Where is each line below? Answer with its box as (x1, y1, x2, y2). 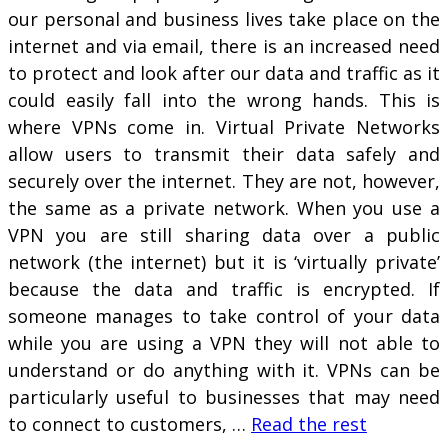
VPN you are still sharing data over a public (8, 223, 440, 248)
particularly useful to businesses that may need (8, 385, 440, 410)
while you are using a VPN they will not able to (8, 331, 440, 356)
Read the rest (251, 412, 367, 437)
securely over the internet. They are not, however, (8, 169, 440, 194)
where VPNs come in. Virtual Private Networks (8, 115, 440, 140)
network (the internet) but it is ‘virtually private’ (8, 250, 440, 275)
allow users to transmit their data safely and (8, 142, 440, 167)
